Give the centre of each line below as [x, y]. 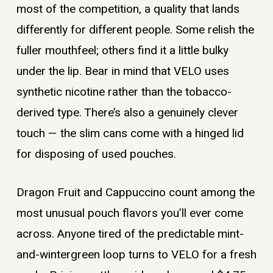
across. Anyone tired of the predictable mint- [130, 234]
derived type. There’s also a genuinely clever [127, 113]
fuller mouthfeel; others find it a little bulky [122, 51]
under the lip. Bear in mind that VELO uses [122, 72]
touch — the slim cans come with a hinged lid [130, 134]
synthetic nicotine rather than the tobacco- [124, 92]
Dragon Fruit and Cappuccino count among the [135, 192]
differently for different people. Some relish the [135, 30]
